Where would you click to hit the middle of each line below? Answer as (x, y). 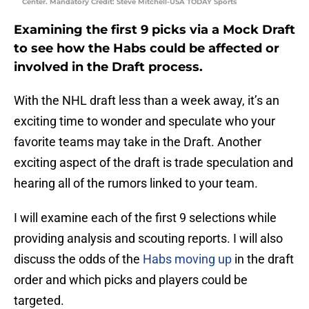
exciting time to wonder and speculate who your (144, 121)
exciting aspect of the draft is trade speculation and (153, 163)
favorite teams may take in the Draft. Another (138, 142)
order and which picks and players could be (131, 280)
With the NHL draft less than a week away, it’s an (147, 101)
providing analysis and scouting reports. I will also (148, 239)
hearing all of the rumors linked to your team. (136, 183)
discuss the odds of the (78, 259)
